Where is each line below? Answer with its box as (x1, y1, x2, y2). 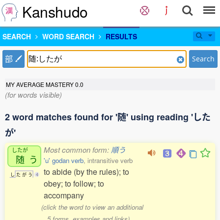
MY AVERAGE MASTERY (6, 80, 75, 88)
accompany (44, 190, 84, 201)
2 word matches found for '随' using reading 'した (5, 110, 211, 123)
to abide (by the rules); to (44, 166, 129, 177)
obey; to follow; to (44, 178, 104, 189)
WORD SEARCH (42, 31, 94, 41)
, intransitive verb (83, 156, 133, 165)
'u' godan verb (44, 156, 83, 165)
